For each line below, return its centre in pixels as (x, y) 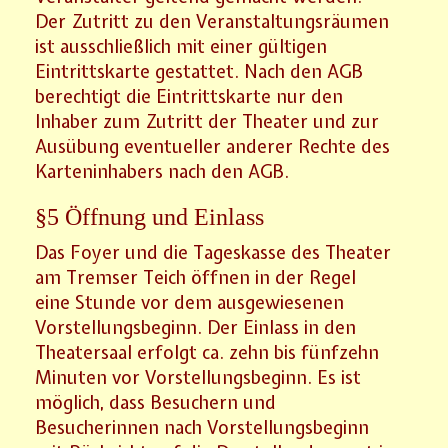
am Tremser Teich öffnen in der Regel (196, 277)
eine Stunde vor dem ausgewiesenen (190, 302)
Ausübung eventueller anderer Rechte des (213, 146)
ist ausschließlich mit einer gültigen (181, 46)
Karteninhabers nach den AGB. (162, 171)
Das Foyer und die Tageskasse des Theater (213, 252)
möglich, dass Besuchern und (156, 402)
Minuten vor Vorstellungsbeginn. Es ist (198, 377)
